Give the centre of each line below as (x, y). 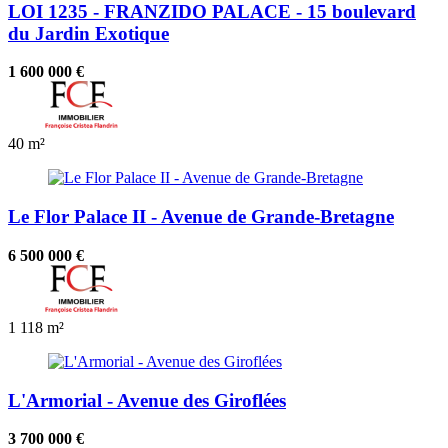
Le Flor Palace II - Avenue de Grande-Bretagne (201, 217)
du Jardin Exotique (88, 33)
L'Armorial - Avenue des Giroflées (147, 400)
